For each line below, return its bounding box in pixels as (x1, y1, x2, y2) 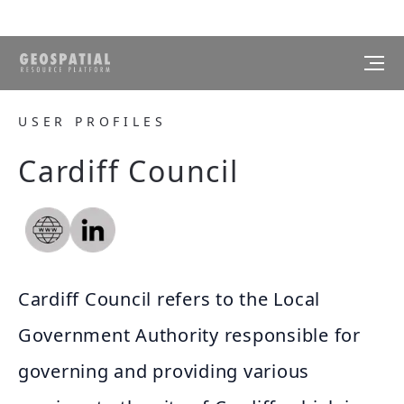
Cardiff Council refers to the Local (18, 287, 321, 311)
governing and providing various (18, 359, 310, 383)
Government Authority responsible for (18, 323, 361, 347)
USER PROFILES (18, 113, 167, 130)
